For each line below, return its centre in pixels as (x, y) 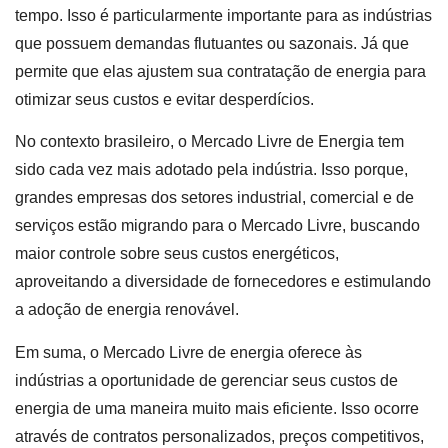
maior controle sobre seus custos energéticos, (177, 254)
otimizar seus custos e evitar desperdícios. (166, 99)
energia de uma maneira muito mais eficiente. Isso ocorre (217, 408)
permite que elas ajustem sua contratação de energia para (220, 71)
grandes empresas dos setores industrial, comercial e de (214, 198)
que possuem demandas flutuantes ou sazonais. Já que (212, 43)
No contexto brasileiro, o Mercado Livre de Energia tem (209, 142)
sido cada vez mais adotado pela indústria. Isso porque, (211, 170)
